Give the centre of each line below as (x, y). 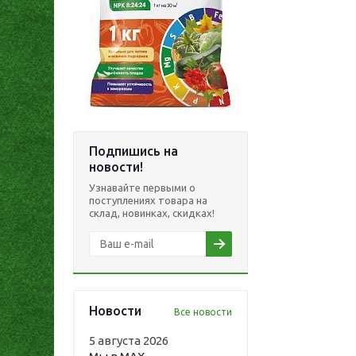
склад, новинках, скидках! (152, 213)
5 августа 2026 (129, 341)
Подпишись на (133, 151)
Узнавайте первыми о (142, 188)
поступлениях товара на (148, 200)
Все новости (203, 312)
